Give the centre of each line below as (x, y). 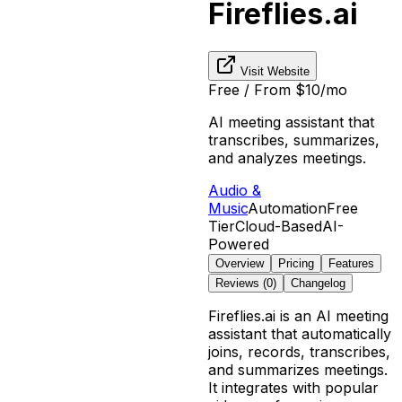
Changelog (318, 283)
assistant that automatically (300, 333)
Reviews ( (241, 283)
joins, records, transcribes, (299, 351)
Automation (287, 208)
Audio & (235, 190)
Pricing (296, 263)
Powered (239, 244)
